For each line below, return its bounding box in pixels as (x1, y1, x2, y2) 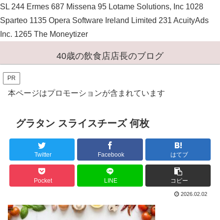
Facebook (97, 151, 124, 159)
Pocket (33, 177, 52, 185)
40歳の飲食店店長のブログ (56, 51, 164, 61)
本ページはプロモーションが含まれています (8, 89, 165, 98)
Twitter (34, 151, 52, 159)
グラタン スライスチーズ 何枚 (16, 117, 149, 129)
